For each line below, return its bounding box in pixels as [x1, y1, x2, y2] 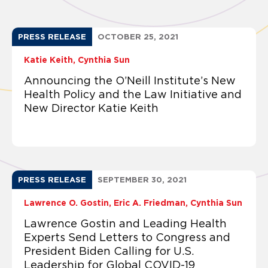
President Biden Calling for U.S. [24, 245, 194, 257]
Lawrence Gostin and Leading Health [24, 217, 227, 230]
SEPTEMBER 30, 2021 [98, 175, 187, 184]
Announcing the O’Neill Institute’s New [24, 74, 236, 87]
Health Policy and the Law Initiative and [24, 88, 242, 100]
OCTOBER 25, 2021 [98, 32, 178, 41]
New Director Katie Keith [24, 102, 159, 114]
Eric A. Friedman [114, 197, 185, 208]
